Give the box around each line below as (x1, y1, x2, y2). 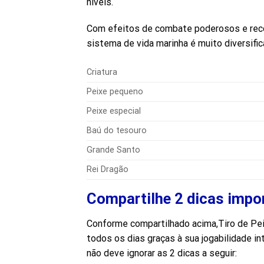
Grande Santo (87, 145, 140, 156)
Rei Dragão (87, 164, 128, 175)
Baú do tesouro (87, 126, 147, 136)
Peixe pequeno (87, 87, 143, 97)
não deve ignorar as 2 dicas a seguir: (87, 247, 237, 259)
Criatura (87, 67, 117, 78)
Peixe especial (87, 106, 141, 117)
